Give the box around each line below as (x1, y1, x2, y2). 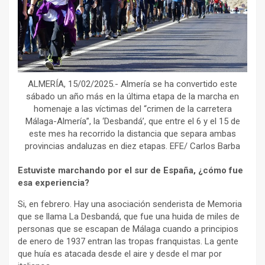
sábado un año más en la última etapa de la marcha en (26, 91, 239, 102)
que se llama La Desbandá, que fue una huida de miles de (18, 211, 240, 222)
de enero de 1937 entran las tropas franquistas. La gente (18, 236, 238, 247)
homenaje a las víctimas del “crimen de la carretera (33, 104, 232, 114)
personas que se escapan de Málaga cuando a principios (18, 224, 238, 234)
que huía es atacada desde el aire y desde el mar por (18, 248, 222, 259)
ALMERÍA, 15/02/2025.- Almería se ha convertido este (28, 79, 237, 89)
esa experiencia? (18, 177, 89, 188)
